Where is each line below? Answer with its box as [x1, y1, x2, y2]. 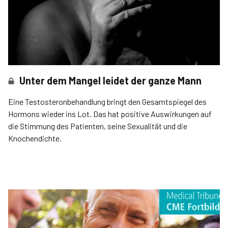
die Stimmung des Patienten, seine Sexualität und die [8, 121, 187, 131]
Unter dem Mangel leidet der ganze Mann [19, 74, 202, 87]
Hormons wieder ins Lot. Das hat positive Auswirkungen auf [8, 109, 212, 119]
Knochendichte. [8, 133, 62, 144]
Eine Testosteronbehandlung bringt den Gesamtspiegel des [8, 97, 207, 107]
